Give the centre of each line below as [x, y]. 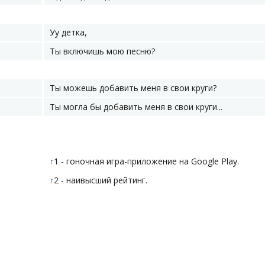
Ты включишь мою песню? [102, 51]
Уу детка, [68, 32]
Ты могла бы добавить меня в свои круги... [136, 107]
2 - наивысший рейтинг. [101, 180]
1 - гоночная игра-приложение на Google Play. [146, 161]
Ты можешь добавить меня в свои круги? [133, 88]
